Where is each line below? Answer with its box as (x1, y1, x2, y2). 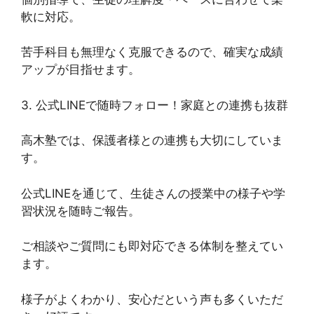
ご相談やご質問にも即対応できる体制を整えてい (21, 239, 283, 254)
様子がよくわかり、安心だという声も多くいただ (21, 292, 283, 306)
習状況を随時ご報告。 (21, 203, 140, 218)
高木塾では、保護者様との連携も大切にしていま (21, 133, 283, 148)
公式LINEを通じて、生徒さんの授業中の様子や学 (21, 186, 285, 200)
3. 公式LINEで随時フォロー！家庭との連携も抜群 (21, 97, 288, 112)
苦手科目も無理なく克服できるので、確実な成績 (21, 45, 283, 60)
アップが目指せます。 (21, 62, 140, 77)
